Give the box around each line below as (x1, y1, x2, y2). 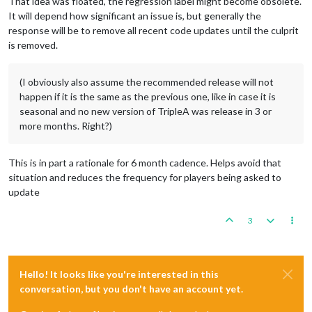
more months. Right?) (19, 119, 112, 132)
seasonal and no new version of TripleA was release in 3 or (19, 104, 272, 117)
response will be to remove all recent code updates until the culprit (8, 24, 299, 36)
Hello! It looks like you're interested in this (19, 267, 219, 280)
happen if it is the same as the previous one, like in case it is (19, 90, 276, 102)
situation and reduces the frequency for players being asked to (8, 171, 281, 183)
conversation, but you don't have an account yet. (19, 282, 243, 295)
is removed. (8, 38, 58, 51)
